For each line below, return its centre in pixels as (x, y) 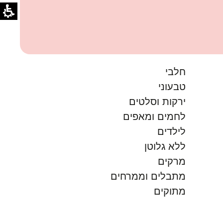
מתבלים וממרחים (148, 176)
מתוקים (170, 191)
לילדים (172, 131)
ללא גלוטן (165, 146)
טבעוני (172, 86)
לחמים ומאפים (155, 116)
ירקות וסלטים (158, 101)
